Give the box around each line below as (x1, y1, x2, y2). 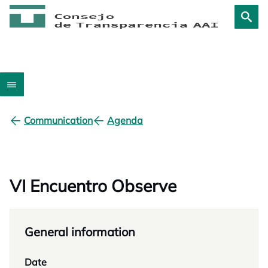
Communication (24, 114, 93, 126)
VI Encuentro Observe (10, 175, 176, 196)
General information (25, 224, 135, 239)
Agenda (107, 114, 143, 126)
